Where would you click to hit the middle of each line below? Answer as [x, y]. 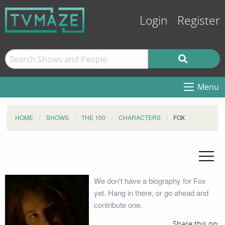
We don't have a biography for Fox [150, 181]
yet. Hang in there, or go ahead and [151, 193]
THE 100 [93, 117]
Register [199, 21]
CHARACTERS [139, 117]
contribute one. [118, 205]
